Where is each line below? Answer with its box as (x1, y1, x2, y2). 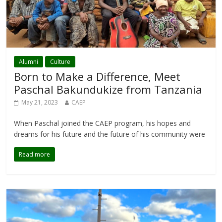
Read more (19, 150, 51, 159)
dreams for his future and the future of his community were (14, 129, 206, 139)
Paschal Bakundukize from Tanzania (14, 82, 203, 97)
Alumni (19, 57, 39, 66)
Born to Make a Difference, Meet (14, 69, 181, 84)
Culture (50, 57, 71, 66)
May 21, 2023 (21, 98, 58, 107)
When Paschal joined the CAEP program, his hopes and (14, 118, 191, 128)
